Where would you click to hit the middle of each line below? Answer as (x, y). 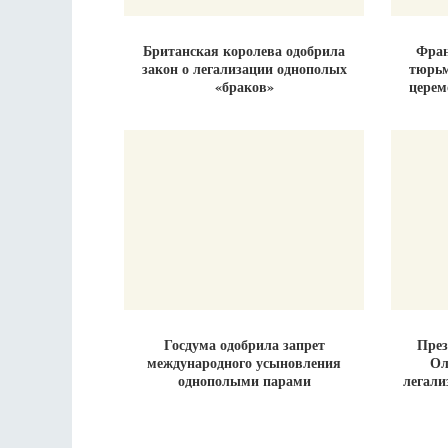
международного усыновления (244, 362)
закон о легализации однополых (244, 68)
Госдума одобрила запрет (244, 344)
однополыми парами (244, 380)
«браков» (244, 86)
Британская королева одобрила (244, 50)
